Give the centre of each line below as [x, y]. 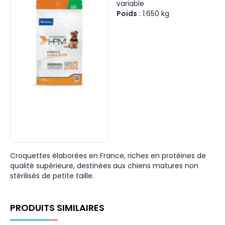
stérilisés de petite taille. [52, 176]
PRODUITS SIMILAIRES [57, 208]
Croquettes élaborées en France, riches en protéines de [108, 156]
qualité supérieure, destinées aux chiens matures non [104, 166]
